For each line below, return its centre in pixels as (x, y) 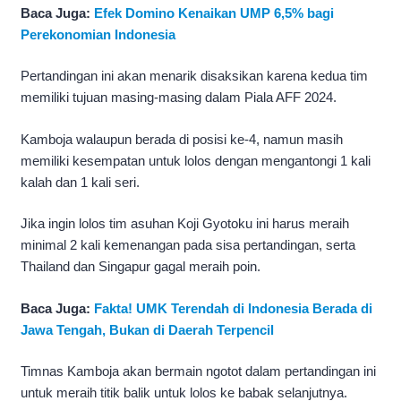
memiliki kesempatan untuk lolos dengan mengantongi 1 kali (196, 160)
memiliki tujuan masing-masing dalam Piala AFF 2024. (179, 98)
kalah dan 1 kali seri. (80, 182)
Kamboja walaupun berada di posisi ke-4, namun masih (182, 139)
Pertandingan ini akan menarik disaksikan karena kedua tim (194, 76)
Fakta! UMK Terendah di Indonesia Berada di (233, 308)
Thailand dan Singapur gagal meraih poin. (141, 267)
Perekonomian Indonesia (98, 34)
